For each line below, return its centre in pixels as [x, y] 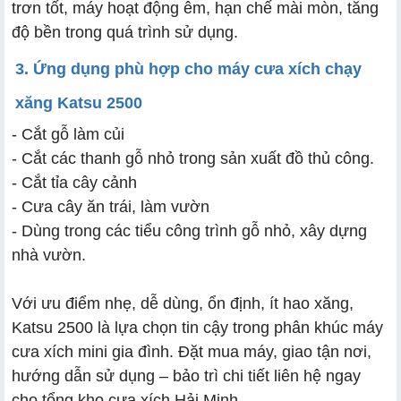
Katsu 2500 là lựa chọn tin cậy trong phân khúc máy [197, 327]
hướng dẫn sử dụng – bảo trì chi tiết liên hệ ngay [186, 375]
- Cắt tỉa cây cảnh [74, 182]
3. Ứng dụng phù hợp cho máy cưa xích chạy [188, 68]
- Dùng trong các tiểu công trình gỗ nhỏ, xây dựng [189, 230]
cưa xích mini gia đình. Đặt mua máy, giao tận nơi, [192, 351]
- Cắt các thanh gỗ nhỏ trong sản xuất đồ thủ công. [193, 158]
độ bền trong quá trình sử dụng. [125, 32]
